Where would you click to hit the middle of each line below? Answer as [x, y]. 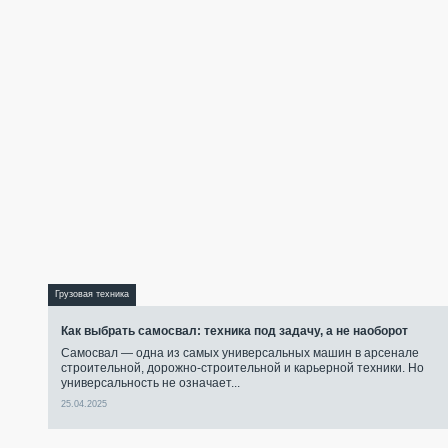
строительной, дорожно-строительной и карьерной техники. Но [242, 368]
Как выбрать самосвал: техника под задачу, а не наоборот [234, 330]
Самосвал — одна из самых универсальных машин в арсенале [240, 353]
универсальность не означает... [150, 383]
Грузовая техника [92, 294]
